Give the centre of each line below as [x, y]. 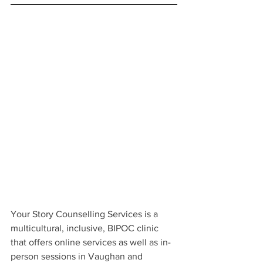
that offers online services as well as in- [91, 242]
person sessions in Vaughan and [78, 257]
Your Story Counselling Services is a [85, 214]
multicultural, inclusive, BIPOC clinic [86, 228]
